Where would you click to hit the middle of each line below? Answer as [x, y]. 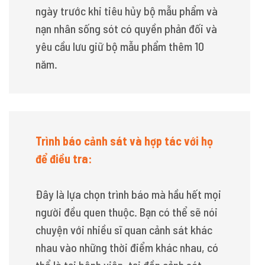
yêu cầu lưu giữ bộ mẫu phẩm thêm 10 [120, 46]
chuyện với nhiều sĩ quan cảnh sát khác [124, 230]
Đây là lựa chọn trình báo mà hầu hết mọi [128, 194]
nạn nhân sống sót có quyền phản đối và [126, 28]
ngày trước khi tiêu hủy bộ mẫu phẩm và [127, 11]
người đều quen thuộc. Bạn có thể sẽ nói [127, 212]
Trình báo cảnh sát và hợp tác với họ [124, 141]
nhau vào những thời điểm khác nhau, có [127, 247]
